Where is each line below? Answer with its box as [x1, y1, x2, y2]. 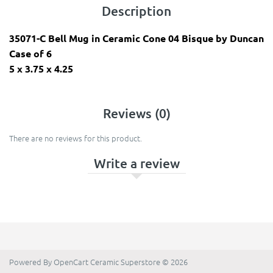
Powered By [9, 256, 54, 268]
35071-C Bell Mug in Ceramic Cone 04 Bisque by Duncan [9, 32, 264, 45]
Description [102, 2, 171, 19]
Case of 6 [9, 47, 52, 60]
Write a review [93, 155, 180, 172]
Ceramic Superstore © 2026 [88, 256, 188, 268]
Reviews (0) [102, 105, 171, 122]
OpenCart [54, 256, 88, 268]
